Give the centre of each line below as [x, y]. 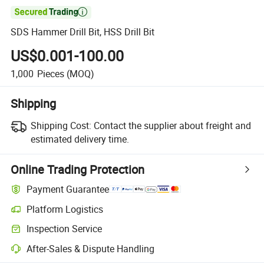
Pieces [50, 73]
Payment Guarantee [68, 189]
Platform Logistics [65, 209]
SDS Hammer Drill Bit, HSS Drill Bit [83, 32]
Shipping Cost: [61, 125]
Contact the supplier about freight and [172, 125]
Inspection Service [65, 229]
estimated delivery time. [80, 139]
